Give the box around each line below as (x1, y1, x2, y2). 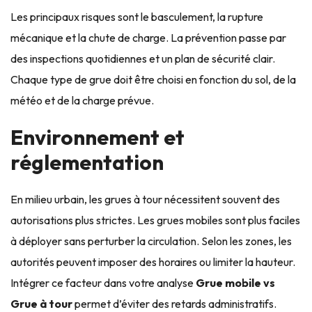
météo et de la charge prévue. (10, 93, 154, 107)
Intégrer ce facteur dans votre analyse (10, 275, 196, 290)
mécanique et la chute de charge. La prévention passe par (10, 30, 286, 45)
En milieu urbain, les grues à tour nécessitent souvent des (10, 192, 280, 206)
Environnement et (10, 123, 185, 150)
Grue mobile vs (196, 275, 275, 290)
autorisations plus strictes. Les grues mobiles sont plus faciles (10, 212, 300, 227)
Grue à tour (10, 296, 72, 311)
